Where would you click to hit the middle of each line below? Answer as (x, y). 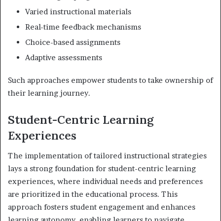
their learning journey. (49, 93)
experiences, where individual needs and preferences (105, 181)
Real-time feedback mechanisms (83, 27)
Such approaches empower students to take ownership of (110, 80)
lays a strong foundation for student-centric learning (102, 168)
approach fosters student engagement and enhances (102, 207)
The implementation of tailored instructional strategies (107, 155)
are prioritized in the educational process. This (93, 194)
